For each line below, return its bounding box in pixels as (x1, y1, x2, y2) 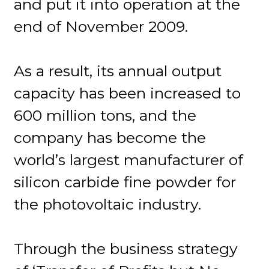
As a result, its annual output (14, 61, 222, 80)
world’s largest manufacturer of (14, 150, 244, 169)
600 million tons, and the (14, 106, 197, 124)
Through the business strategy (14, 239, 238, 258)
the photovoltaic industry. (14, 195, 202, 213)
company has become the (14, 128, 207, 147)
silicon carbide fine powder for (14, 172, 237, 191)
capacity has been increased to (14, 83, 241, 102)
